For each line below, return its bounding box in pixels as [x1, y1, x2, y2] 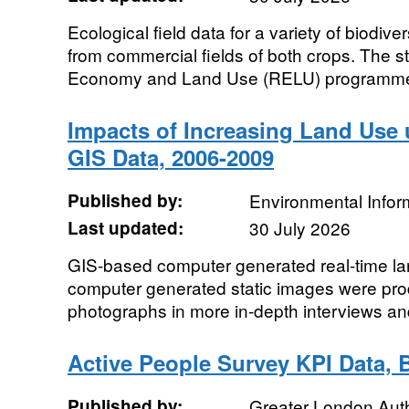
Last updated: [67, 215, 184, 240]
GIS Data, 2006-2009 [67, 142, 274, 173]
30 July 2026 [248, 215, 351, 240]
